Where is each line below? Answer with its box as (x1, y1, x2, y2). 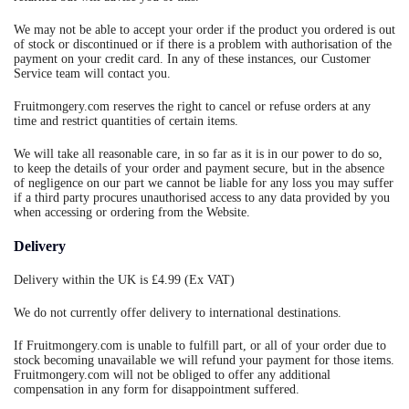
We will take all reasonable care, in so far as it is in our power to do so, (14, 147, 383, 161)
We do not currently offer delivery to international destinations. (14, 306, 341, 320)
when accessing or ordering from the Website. (14, 205, 250, 219)
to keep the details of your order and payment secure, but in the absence (14, 162, 384, 175)
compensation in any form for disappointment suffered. (14, 383, 299, 396)
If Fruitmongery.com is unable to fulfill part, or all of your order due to (14, 339, 386, 352)
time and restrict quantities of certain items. (14, 114, 238, 128)
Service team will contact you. (14, 67, 171, 80)
